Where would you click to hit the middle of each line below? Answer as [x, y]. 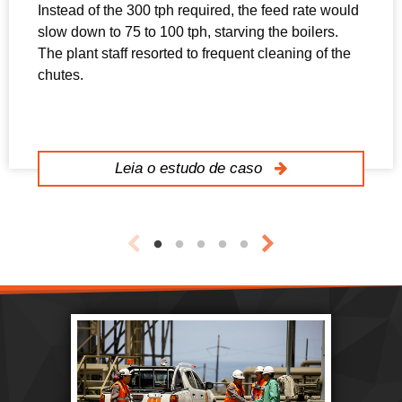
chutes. [61, 75]
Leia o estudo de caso [191, 169]
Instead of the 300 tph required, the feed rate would [198, 11]
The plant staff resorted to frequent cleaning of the [194, 54]
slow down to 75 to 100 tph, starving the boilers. [188, 32]
